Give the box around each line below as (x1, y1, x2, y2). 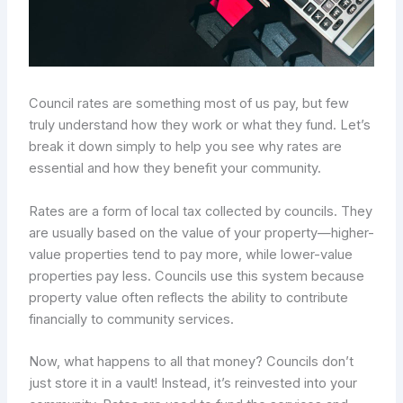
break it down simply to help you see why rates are (28, 139, 342, 156)
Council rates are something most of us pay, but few (28, 95, 349, 112)
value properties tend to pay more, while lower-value (28, 246, 353, 263)
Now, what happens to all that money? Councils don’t (28, 354, 354, 371)
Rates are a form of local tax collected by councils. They (28, 202, 372, 219)
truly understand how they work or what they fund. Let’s (28, 117, 371, 134)
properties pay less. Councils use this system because (28, 267, 364, 284)
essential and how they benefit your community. (28, 160, 321, 177)
